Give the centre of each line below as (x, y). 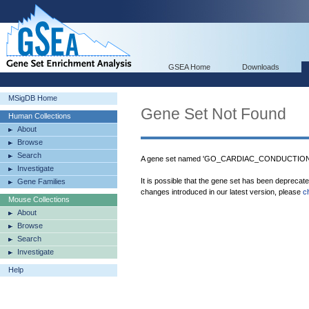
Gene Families (41, 181)
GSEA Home (189, 67)
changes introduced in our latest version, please (222, 192)
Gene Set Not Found (213, 114)
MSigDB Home (33, 98)
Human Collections (40, 116)
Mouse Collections (39, 199)
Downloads (261, 67)
